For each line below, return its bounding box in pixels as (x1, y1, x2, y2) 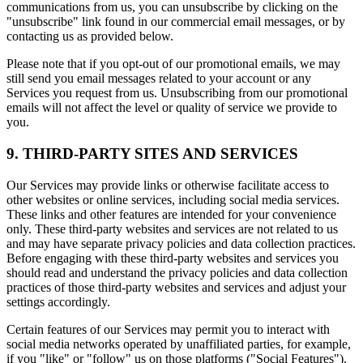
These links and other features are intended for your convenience (6, 207, 336, 221)
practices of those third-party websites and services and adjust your (6, 280, 346, 294)
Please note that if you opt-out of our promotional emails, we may (6, 57, 340, 71)
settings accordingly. (6, 294, 110, 309)
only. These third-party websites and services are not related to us (6, 221, 338, 236)
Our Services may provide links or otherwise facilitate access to (6, 177, 329, 192)
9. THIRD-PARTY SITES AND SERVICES (6, 145, 298, 162)
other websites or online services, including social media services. (6, 192, 340, 207)
